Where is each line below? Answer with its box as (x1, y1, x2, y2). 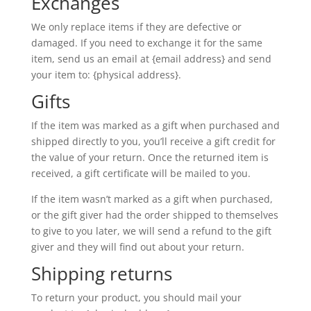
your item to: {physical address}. (31, 68, 181, 81)
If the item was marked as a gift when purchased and (31, 119, 280, 132)
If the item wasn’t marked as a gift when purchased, (31, 192, 273, 205)
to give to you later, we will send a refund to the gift (31, 224, 271, 237)
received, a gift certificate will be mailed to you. (31, 167, 251, 180)
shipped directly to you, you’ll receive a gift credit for (31, 135, 276, 148)
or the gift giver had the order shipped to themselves (31, 208, 278, 221)
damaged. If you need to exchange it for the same (31, 36, 262, 49)
